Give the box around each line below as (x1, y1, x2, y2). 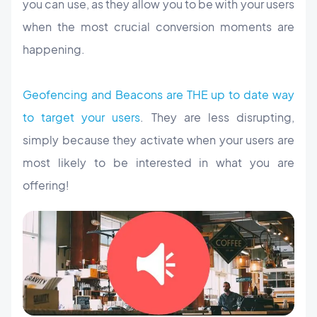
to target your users (23, 110, 141, 125)
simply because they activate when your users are (23, 132, 294, 148)
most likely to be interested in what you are (23, 155, 294, 171)
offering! (23, 178, 69, 193)
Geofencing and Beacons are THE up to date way (23, 87, 294, 103)
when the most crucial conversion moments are (23, 19, 294, 35)
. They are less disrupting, (140, 110, 295, 125)
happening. (23, 42, 85, 57)
